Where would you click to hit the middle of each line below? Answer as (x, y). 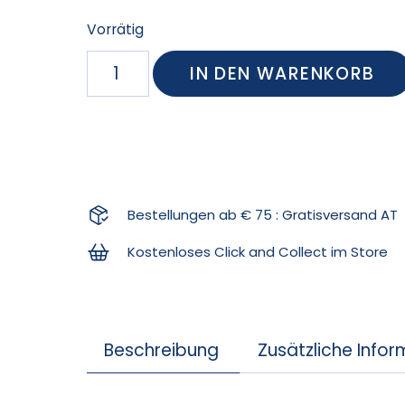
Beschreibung (161, 350)
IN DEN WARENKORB (283, 73)
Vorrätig (116, 29)
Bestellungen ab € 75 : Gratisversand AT (262, 215)
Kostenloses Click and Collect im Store (257, 252)
